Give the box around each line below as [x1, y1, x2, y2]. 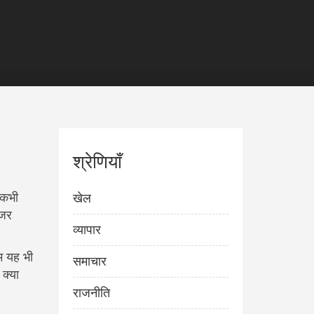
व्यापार [72, 222, 101, 237]
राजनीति [72, 285, 110, 300]
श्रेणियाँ [72, 146, 122, 174]
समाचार [72, 254, 107, 268]
